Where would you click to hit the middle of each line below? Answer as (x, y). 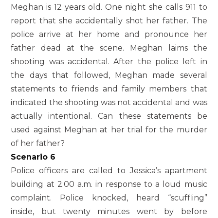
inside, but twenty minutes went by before (109, 211)
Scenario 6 (33, 157)
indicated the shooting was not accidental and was (109, 102)
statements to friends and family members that (109, 89)
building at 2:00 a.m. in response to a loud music (109, 184)
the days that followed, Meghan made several (109, 75)
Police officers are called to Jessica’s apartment (109, 170)
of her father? (38, 143)
